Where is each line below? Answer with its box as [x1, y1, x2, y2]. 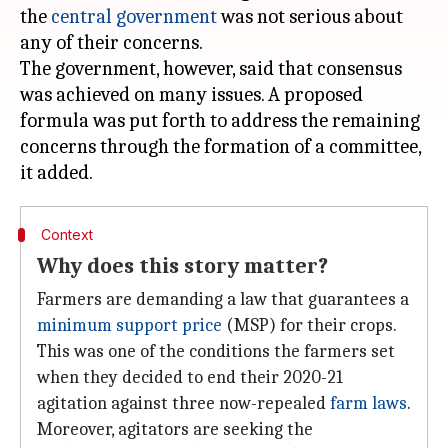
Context [40, 226, 93, 243]
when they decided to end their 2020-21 [37, 367, 343, 388]
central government [51, 5, 217, 28]
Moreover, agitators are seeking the [37, 419, 313, 440]
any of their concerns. [20, 31, 203, 54]
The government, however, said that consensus [20, 57, 402, 80]
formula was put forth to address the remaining [20, 109, 420, 132]
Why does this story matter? [37, 253, 328, 279]
